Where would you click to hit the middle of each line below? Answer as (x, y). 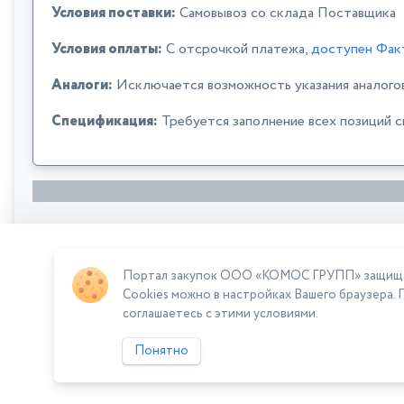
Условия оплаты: (107, 50)
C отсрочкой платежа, (237, 50)
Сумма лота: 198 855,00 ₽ (115, 292)
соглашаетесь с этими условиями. (220, 314)
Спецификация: (105, 122)
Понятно (161, 351)
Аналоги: (82, 86)
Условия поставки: (114, 14)
